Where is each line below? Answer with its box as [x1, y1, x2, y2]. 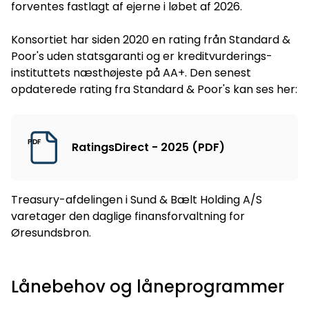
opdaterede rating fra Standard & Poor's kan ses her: [11, 81, 297, 98]
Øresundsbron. [11, 225, 91, 241]
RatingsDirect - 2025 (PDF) [72, 139, 225, 156]
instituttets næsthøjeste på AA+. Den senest [11, 65, 251, 81]
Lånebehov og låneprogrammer [11, 275, 284, 299]
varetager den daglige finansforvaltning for [11, 208, 245, 225]
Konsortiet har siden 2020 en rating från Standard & [11, 32, 290, 48]
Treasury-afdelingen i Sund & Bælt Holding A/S [11, 192, 262, 208]
